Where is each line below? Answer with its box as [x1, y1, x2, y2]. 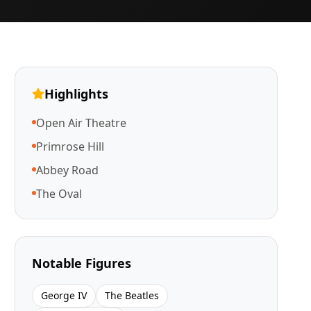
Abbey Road [36, 162, 99, 178]
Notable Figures [32, 255, 132, 271]
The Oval [36, 186, 83, 201]
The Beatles [105, 289, 160, 302]
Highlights [44, 85, 109, 102]
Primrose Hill [36, 139, 105, 154]
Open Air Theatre [36, 115, 127, 131]
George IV [41, 289, 87, 302]
